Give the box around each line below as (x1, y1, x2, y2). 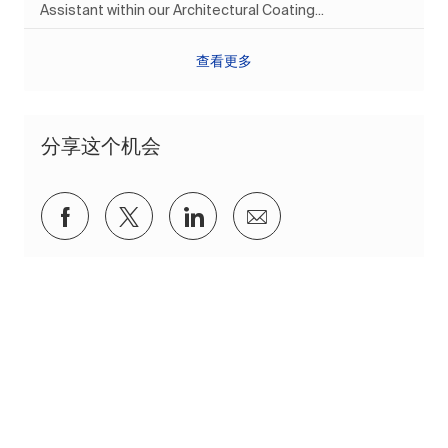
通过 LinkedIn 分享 (202, 202, 370, 226)
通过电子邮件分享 (266, 202, 426, 226)
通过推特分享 (138, 202, 258, 226)
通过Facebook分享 (74, 202, 246, 226)
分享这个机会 (41, 133, 161, 157)
